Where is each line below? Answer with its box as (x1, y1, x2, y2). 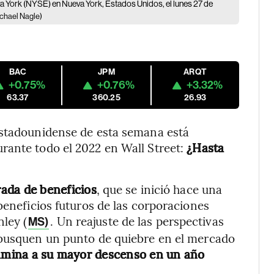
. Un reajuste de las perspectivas (50, 213, 224, 229)
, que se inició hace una (96, 181, 223, 197)
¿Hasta (187, 139, 224, 155)
